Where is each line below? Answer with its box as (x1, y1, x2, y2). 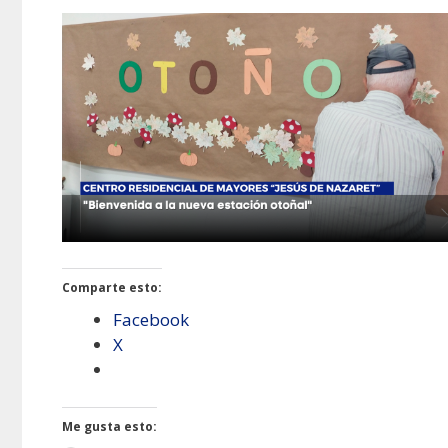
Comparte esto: (62, 278, 162, 296)
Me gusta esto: (62, 418, 157, 436)
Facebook (113, 307, 189, 331)
